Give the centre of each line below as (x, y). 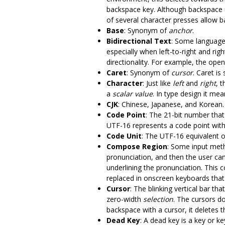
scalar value (133, 93)
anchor (181, 30)
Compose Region (137, 146)
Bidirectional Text (139, 41)
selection (158, 199)
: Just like (158, 83)
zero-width (125, 199)
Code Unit (124, 136)
